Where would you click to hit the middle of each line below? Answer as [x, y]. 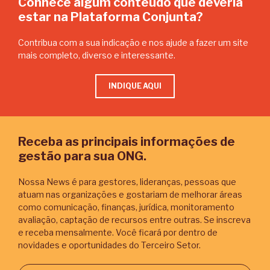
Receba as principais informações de [127, 142]
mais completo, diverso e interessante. [97, 55]
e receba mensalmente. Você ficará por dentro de [118, 233]
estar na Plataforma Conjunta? [111, 17]
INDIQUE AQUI [135, 86]
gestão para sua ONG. [82, 156]
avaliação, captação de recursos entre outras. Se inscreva [134, 220]
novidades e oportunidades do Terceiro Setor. [109, 245]
